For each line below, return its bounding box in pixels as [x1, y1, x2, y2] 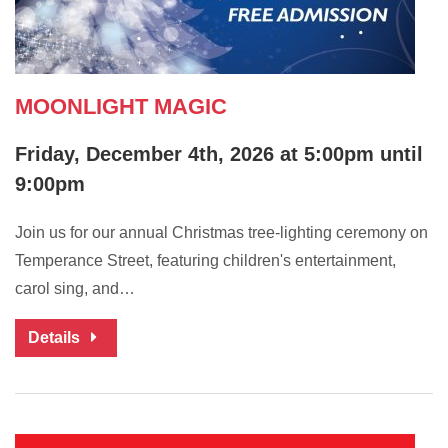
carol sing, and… [15, 280, 135, 298]
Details [28, 329, 84, 347]
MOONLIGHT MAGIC [15, 94, 227, 120]
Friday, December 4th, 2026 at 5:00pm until [15, 143, 423, 166]
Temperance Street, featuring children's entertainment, [15, 252, 396, 270]
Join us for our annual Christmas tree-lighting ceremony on [15, 224, 428, 242]
